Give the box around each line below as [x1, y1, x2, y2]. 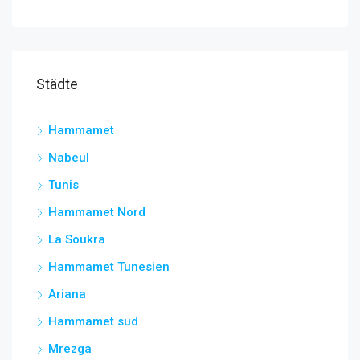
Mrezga [48, 341, 92, 356]
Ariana [48, 286, 86, 301]
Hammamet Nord [48, 204, 145, 219]
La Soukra [48, 231, 105, 247]
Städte [36, 75, 78, 92]
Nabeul [48, 149, 89, 165]
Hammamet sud [48, 313, 138, 329]
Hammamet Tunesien [48, 259, 170, 274]
